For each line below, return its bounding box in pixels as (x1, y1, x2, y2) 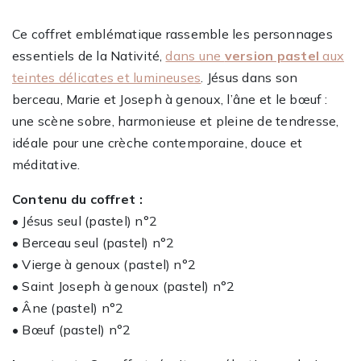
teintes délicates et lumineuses (12, 68, 201, 85)
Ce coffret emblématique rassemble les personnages (12, 25, 333, 42)
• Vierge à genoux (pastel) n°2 (12, 255, 197, 272)
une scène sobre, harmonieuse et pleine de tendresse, (12, 112, 339, 129)
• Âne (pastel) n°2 (12, 299, 124, 316)
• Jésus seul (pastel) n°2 (12, 212, 157, 229)
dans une (165, 47, 225, 64)
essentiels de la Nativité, (12, 47, 166, 64)
